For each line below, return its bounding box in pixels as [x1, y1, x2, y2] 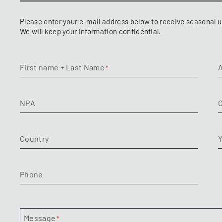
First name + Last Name [20, 63, 105, 72]
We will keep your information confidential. [20, 28, 161, 36]
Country [20, 135, 49, 143]
